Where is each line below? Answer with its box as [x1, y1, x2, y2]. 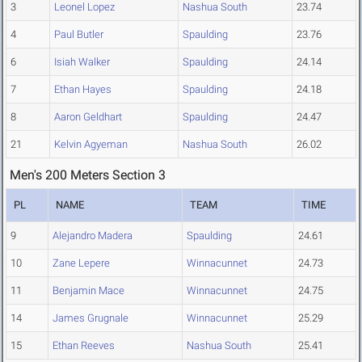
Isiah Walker [54, 56, 110, 69]
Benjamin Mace [53, 284, 124, 297]
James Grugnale [53, 312, 128, 325]
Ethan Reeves [53, 339, 115, 352]
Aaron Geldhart [54, 111, 122, 124]
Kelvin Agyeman [54, 138, 128, 151]
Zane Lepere [53, 257, 110, 270]
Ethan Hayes [54, 83, 112, 96]
